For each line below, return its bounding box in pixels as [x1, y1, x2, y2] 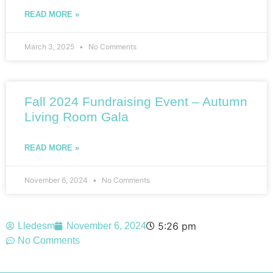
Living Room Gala [24, 110, 129, 124]
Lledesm [18, 221, 55, 232]
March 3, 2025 [24, 42, 76, 52]
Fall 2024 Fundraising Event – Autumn [24, 94, 247, 109]
